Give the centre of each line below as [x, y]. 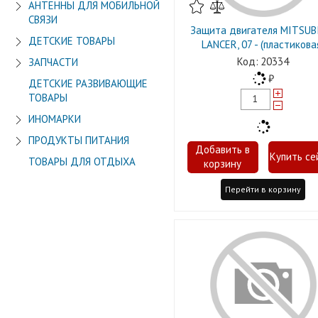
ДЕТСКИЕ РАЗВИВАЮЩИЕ [88, 83]
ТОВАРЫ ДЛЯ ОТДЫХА [82, 161]
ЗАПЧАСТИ [53, 62]
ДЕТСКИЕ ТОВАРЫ [72, 41]
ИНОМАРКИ [55, 119]
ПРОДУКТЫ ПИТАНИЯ [79, 140]
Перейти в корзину [263, 189]
